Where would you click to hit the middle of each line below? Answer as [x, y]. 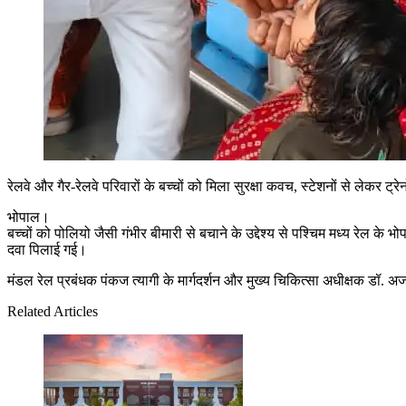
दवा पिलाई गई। [47, 249]
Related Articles [53, 311]
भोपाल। [29, 217]
